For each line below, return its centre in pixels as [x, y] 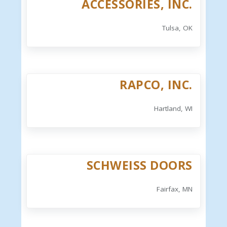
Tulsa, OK [177, 28]
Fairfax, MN [174, 189]
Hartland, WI [173, 108]
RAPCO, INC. [156, 84]
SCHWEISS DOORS [139, 165]
